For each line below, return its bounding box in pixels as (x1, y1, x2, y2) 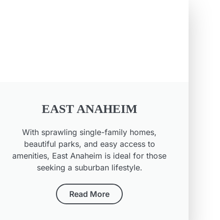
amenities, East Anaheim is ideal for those (12, 151, 167, 161)
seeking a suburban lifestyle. (36, 163, 142, 173)
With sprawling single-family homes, (22, 127, 157, 137)
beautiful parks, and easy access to (24, 139, 155, 149)
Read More (69, 189, 110, 199)
